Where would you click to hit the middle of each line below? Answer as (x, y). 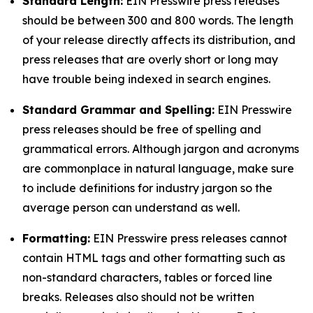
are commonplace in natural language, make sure (158, 168)
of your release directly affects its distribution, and (159, 40)
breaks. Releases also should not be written (138, 297)
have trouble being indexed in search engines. (146, 79)
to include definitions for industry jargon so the (147, 188)
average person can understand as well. (131, 208)
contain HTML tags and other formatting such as (154, 258)
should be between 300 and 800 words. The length (158, 20)
